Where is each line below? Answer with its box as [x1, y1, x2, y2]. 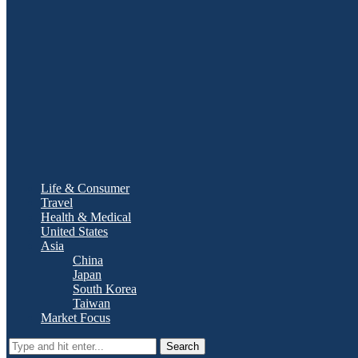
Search [166, 340, 199, 352]
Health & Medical [41, 210, 131, 224]
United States [41, 225, 108, 238]
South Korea [73, 282, 137, 296]
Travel [41, 196, 73, 209]
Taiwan [73, 296, 110, 310]
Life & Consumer [41, 181, 129, 195]
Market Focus [41, 311, 110, 324]
